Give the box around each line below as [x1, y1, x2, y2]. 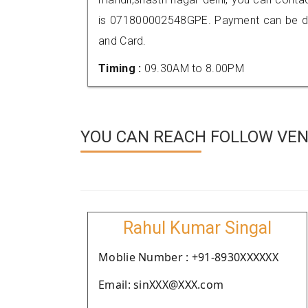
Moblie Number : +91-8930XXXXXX [98, 250, 278, 265]
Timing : [98, 62, 144, 75]
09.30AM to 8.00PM [144, 62, 244, 75]
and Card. [98, 34, 146, 47]
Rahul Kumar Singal [123, 218, 272, 238]
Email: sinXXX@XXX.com [98, 277, 224, 292]
